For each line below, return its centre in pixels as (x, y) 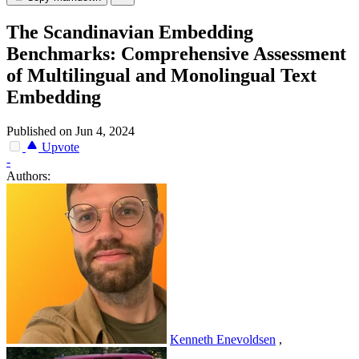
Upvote (59, 147)
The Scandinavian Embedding (130, 32)
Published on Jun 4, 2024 (71, 131)
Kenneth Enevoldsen (223, 340)
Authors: (28, 176)
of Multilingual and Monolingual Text (161, 76)
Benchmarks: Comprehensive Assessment (176, 54)
